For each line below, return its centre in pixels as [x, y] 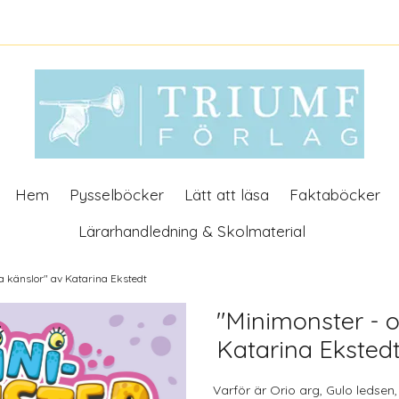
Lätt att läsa [226, 195]
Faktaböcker [334, 195]
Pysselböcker [116, 195]
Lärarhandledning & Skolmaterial [192, 232]
